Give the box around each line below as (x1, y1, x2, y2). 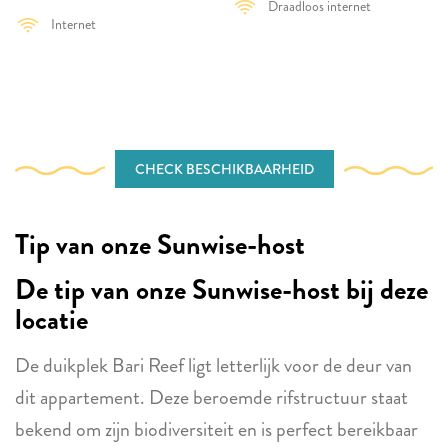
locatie (15, 300, 88, 340)
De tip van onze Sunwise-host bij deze (15, 270, 428, 310)
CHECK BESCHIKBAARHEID (134, 159, 314, 179)
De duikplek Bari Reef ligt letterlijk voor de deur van (15, 351, 412, 380)
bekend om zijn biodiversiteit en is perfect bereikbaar (15, 415, 418, 444)
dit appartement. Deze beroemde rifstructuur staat (15, 383, 408, 412)
